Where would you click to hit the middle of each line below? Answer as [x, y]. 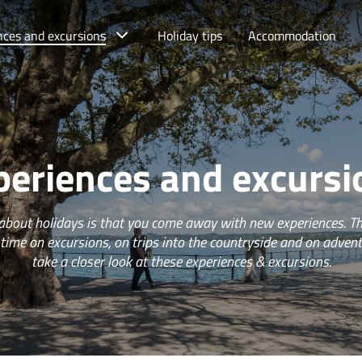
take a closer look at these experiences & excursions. [181, 261]
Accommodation [292, 36]
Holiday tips [190, 36]
